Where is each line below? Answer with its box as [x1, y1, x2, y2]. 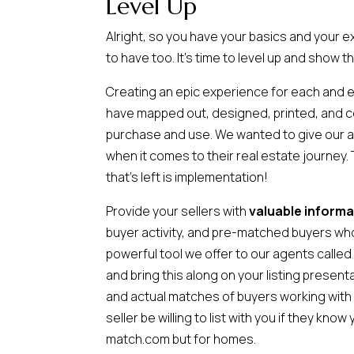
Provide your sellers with [106, 202, 250, 220]
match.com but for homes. [106, 330, 257, 348]
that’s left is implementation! [106, 168, 269, 186]
